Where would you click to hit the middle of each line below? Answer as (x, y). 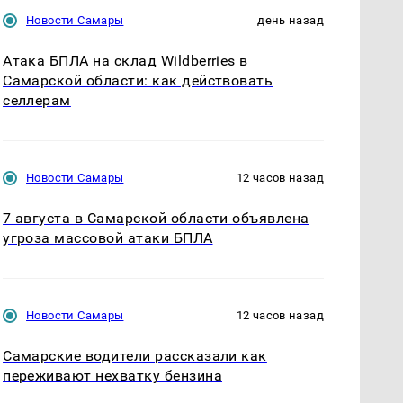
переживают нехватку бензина (113, 376)
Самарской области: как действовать (138, 80)
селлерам (37, 100)
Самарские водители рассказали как (135, 356)
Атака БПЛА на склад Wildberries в (125, 60)
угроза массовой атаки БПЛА (108, 238)
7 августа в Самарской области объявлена (156, 219)
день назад (291, 20)
